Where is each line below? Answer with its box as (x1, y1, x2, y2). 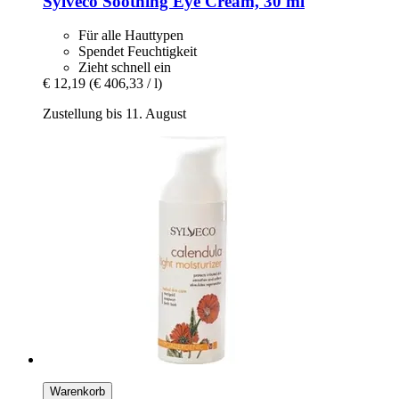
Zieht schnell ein (78, 60, 171, 76)
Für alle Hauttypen (78, 28, 183, 44)
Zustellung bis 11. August (43, 106, 186, 122)
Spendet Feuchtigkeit (78, 44, 197, 60)
